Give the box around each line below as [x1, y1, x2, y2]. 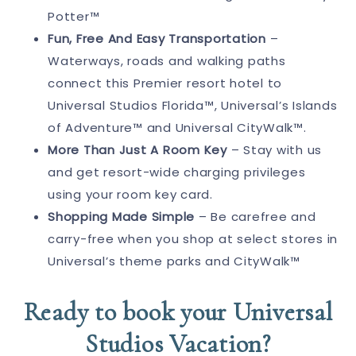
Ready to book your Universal [23, 296, 333, 327]
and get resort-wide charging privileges [48, 163, 306, 180]
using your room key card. [48, 185, 213, 203]
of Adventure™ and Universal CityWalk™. [48, 118, 307, 136]
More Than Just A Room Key [48, 141, 227, 158]
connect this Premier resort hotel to [48, 74, 282, 91]
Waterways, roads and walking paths [48, 52, 286, 69]
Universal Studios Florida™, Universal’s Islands [48, 96, 338, 114]
